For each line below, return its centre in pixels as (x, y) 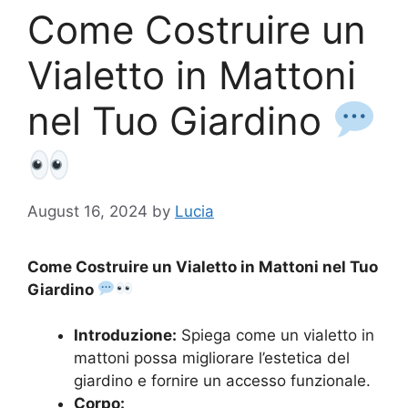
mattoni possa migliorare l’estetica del (212, 358)
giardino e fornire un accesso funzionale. (222, 381)
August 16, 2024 (87, 211)
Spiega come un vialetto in (275, 336)
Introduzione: (125, 336)
